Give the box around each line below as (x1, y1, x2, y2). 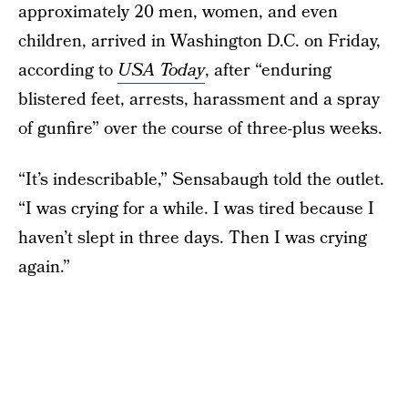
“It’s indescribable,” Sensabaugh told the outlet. (18, 168, 384, 192)
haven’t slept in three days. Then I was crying (18, 226, 367, 250)
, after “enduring (205, 58, 331, 83)
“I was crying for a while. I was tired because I (18, 197, 374, 221)
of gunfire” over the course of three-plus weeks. (18, 117, 382, 141)
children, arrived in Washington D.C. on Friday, (18, 29, 381, 54)
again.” (18, 255, 70, 280)
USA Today (117, 58, 205, 83)
